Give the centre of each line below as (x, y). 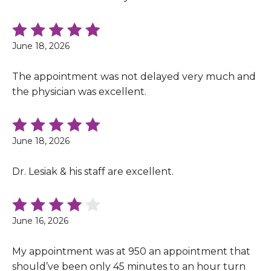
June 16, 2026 (40, 220)
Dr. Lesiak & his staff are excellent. (93, 171)
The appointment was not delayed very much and (134, 76)
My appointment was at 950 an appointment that (131, 251)
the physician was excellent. (79, 91)
